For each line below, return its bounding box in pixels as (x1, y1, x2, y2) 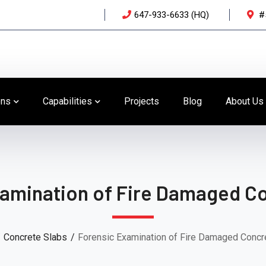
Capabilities (43, 96, 92, 107)
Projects (124, 96, 159, 107)
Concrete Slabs (3, 232, 67, 243)
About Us (226, 96, 264, 107)
